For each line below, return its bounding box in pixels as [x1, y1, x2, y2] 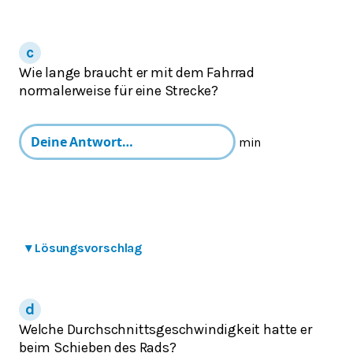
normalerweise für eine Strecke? [19, 81, 219, 99]
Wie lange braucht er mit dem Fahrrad [19, 63, 255, 81]
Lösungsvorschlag [34, 240, 143, 255]
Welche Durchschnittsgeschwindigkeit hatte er [19, 320, 312, 338]
